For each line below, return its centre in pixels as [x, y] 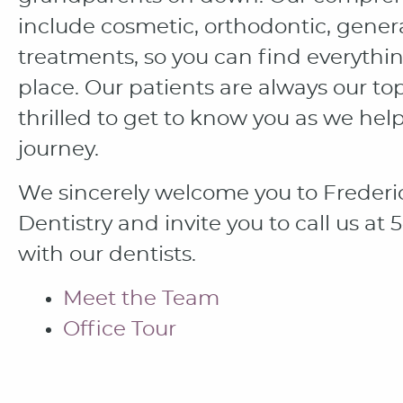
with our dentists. [107, 255]
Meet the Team [141, 299]
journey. [58, 150]
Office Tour [120, 330]
